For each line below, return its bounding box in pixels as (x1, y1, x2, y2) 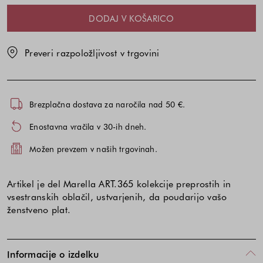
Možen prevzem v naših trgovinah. (29, 143, 157, 154)
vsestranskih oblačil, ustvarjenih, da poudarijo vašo (7, 190, 227, 203)
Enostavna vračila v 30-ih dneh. (29, 120, 147, 132)
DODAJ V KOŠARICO (89, 12, 174, 25)
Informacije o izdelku (7, 247, 99, 260)
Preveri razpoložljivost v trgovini (25, 46, 160, 59)
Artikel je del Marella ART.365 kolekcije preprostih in (7, 177, 231, 190)
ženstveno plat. (7, 203, 71, 216)
